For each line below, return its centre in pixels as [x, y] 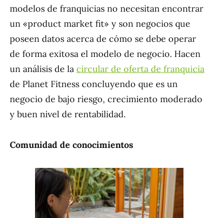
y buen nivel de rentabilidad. [68, 114]
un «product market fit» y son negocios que [100, 24]
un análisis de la [43, 69]
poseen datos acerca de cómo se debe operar [103, 39]
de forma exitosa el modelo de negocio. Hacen [105, 54]
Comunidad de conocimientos [72, 145]
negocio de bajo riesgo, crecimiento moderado [106, 99]
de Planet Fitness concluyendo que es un [94, 84]
